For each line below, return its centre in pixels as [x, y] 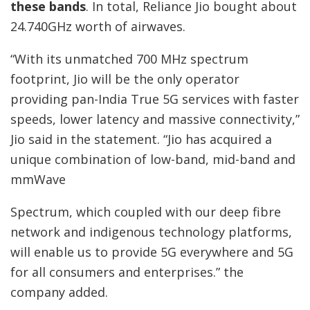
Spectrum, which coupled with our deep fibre [146, 212]
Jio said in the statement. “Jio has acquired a [141, 139]
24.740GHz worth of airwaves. [98, 27]
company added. [59, 292]
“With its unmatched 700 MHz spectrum [129, 59]
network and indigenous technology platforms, [151, 232]
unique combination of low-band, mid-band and [153, 159]
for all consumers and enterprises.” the [127, 272]
